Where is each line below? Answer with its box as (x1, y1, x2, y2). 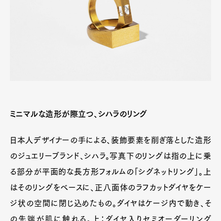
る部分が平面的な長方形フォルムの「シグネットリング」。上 (10, 168, 211, 176)
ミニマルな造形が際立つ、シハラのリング (10, 110, 147, 118)
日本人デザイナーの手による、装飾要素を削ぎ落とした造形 (10, 136, 211, 145)
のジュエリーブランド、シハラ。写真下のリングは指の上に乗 (10, 152, 211, 160)
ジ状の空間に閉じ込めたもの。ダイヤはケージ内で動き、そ (10, 199, 211, 208)
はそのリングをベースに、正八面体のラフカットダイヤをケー (10, 184, 211, 192)
